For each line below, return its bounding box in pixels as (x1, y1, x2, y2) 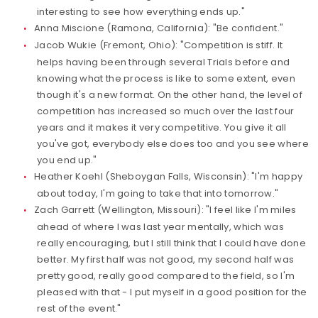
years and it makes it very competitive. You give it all (37, 121, 287, 134)
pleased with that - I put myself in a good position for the (37, 285, 307, 299)
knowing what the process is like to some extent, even (37, 72, 295, 85)
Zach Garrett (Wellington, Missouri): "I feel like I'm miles (34, 203, 297, 216)
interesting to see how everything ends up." (37, 5, 245, 18)
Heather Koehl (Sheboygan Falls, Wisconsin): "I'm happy (34, 170, 303, 183)
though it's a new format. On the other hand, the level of (37, 88, 303, 102)
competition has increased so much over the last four (37, 104, 295, 118)
